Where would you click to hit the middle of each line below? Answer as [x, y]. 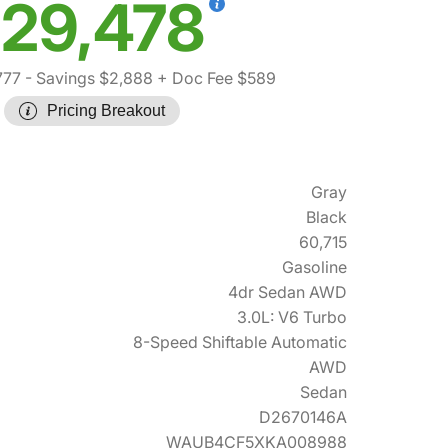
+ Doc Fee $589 [214, 78]
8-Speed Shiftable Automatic [240, 342]
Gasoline [314, 267]
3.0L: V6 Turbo [292, 317]
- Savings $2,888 [87, 78]
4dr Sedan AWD [287, 292]
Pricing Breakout [106, 110]
